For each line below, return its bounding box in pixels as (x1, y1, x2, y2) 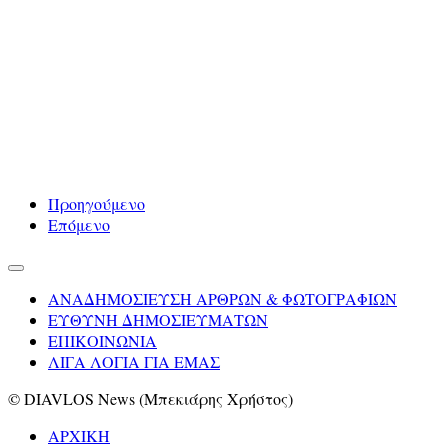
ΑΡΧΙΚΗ (48, 424, 110, 446)
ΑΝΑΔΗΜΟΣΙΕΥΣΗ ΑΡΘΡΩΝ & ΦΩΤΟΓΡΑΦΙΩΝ (48, 287, 397, 309)
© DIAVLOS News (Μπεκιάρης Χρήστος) (8, 387, 293, 409)
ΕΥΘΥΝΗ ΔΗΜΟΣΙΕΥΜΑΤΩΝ (48, 308, 268, 330)
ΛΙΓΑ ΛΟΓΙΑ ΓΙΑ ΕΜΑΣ (48, 350, 220, 372)
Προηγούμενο (48, 192, 145, 214)
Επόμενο (48, 213, 110, 235)
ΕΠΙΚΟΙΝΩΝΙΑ (48, 329, 157, 351)
